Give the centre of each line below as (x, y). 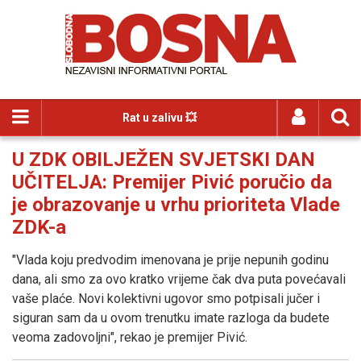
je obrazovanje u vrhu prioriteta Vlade (176, 205)
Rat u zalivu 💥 (159, 118)
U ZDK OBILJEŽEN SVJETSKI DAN (164, 160)
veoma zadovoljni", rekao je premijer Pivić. (130, 337)
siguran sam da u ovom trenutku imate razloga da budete (171, 318)
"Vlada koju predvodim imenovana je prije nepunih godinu (170, 260)
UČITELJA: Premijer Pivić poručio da (172, 182)
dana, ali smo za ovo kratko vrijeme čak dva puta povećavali (179, 279)
